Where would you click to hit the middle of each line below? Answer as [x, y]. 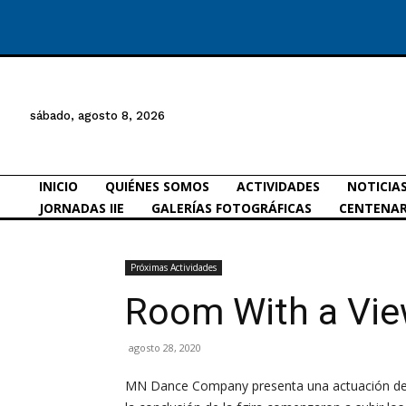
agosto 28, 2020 [165, 347]
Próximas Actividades [174, 267]
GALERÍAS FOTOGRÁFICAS [232, 208]
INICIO [58, 186]
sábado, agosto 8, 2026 [97, 116]
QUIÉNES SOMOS [157, 186]
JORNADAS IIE [82, 208]
